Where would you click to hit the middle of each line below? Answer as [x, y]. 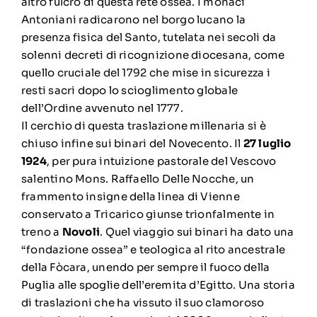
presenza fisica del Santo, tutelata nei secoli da [149, 37]
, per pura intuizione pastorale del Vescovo [161, 161]
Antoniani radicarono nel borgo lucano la [133, 19]
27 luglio [267, 143]
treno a [41, 232]
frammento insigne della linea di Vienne [130, 196]
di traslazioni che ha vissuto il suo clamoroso [143, 302]
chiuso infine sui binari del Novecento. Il [132, 143]
